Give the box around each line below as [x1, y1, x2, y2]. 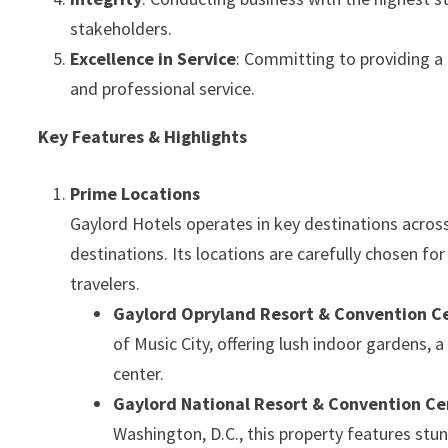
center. [113, 362, 165, 385]
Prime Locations [70, 182, 201, 205]
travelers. [70, 272, 141, 295]
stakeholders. [70, 17, 173, 40]
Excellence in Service [70, 47, 237, 70]
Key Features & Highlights [38, 125, 248, 148]
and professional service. [70, 77, 256, 100]
